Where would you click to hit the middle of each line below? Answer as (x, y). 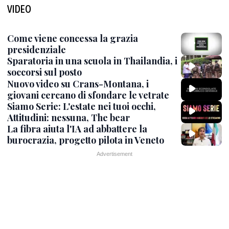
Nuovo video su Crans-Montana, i (78, 84)
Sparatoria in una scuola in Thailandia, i (92, 61)
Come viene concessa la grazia (73, 38)
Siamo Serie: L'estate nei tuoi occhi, (82, 106)
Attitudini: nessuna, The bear (68, 117)
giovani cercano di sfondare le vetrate (88, 95)
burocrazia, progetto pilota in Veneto (86, 140)
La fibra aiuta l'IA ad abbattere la (77, 129)
